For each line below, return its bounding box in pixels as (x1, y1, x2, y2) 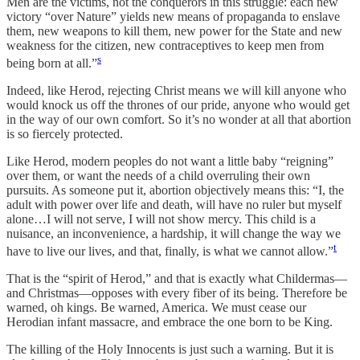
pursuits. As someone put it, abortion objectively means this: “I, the (6, 183, 344, 198)
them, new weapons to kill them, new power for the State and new (6, 23, 342, 38)
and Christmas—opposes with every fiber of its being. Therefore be (6, 286, 347, 301)
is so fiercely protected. (6, 127, 126, 141)
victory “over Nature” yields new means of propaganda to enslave (6, 9, 340, 23)
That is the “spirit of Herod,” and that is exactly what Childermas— (6, 272, 347, 286)
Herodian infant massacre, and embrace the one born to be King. (6, 315, 333, 329)
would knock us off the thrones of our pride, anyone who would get (6, 98, 350, 112)
